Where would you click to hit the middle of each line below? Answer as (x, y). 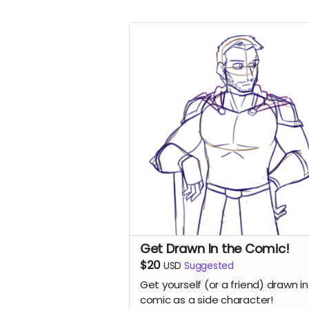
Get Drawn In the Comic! (215, 248)
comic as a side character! (206, 300)
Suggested (209, 266)
